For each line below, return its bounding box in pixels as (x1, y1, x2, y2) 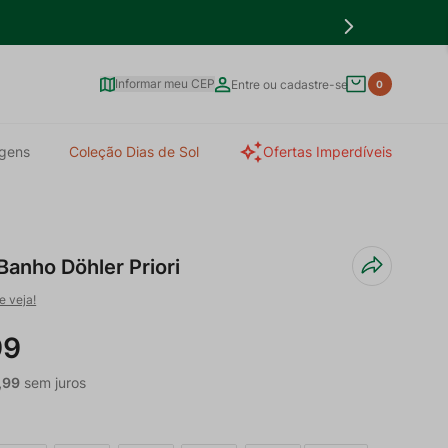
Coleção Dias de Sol (69, 143, 200, 160)
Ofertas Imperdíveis (262, 143, 392, 160)
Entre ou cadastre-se (230, 77, 348, 93)
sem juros (20, 374, 87, 391)
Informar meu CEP (114, 76, 215, 91)
